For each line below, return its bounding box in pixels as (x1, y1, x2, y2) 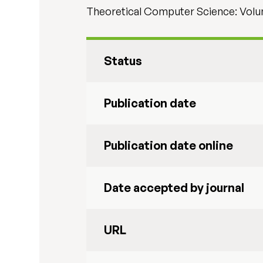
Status (104, 53, 143, 68)
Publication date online (104, 138, 234, 153)
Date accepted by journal (104, 180, 245, 195)
